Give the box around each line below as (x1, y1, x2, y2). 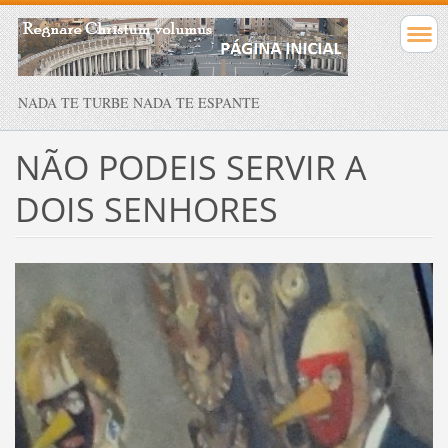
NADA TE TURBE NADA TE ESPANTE (18, 92, 260, 112)
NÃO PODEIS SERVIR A (14, 143, 367, 190)
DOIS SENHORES (14, 185, 278, 232)
